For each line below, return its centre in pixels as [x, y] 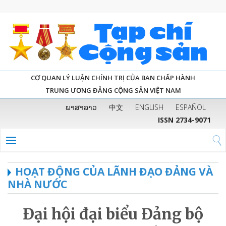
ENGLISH [149, 107]
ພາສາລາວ [81, 107]
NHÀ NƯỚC [37, 184]
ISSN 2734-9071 [184, 120]
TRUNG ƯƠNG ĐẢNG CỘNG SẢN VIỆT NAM [113, 90]
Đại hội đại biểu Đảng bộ [113, 214]
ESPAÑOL [191, 107]
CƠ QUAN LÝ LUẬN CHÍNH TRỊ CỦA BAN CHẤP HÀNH [113, 77]
